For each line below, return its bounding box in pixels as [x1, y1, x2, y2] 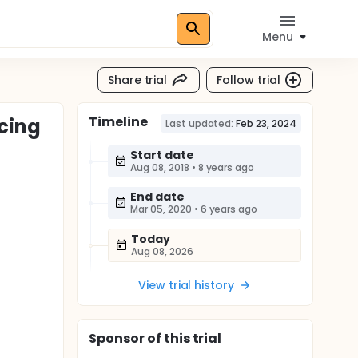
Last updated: [165, 117, 234, 130]
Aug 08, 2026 [131, 245, 193, 258]
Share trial [107, 71, 168, 88]
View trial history [137, 277, 235, 293]
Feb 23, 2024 [236, 117, 296, 130]
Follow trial [217, 71, 280, 88]
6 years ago [200, 202, 258, 216]
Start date [130, 147, 194, 163]
